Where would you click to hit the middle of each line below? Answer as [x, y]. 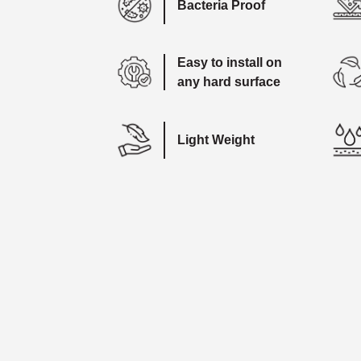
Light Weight [216, 139]
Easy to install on [229, 62]
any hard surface [228, 81]
